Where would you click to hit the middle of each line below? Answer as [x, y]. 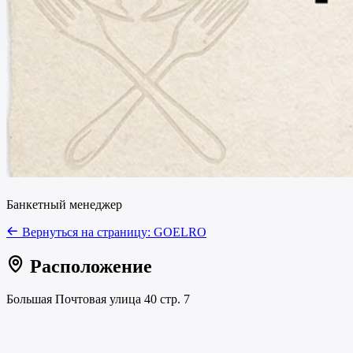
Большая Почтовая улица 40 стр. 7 [98, 299]
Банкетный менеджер [64, 204]
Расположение [89, 266]
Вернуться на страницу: [86, 232]
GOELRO [180, 232]
